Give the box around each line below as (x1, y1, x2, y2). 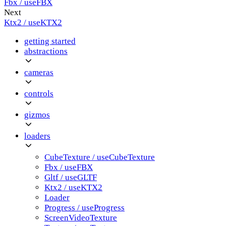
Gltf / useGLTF (44, 172, 97, 182)
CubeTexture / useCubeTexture (44, 152, 155, 162)
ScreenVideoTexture (44, 212, 117, 222)
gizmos (24, 109, 50, 120)
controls (24, 88, 53, 98)
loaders (24, 131, 50, 141)
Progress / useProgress (44, 202, 125, 212)
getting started (24, 36, 76, 46)
